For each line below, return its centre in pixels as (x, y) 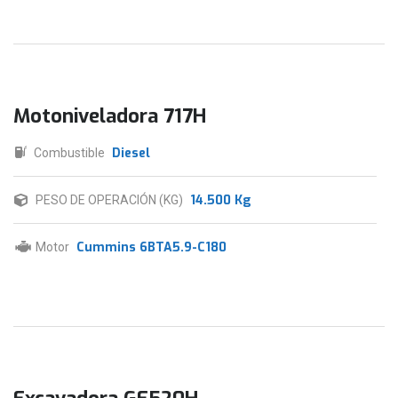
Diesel (131, 154)
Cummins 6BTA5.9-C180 (151, 248)
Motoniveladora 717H (110, 116)
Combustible (69, 153)
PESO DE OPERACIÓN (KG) (109, 200)
